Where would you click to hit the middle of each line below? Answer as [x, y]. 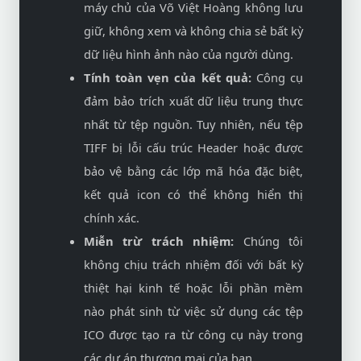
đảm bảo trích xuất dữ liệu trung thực [193, 101]
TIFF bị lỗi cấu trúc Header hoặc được [193, 147]
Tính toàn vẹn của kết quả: [168, 77]
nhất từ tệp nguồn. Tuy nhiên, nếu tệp [193, 124]
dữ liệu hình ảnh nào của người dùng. [189, 54]
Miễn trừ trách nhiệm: [159, 241]
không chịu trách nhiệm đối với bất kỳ [193, 264]
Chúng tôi [269, 241]
